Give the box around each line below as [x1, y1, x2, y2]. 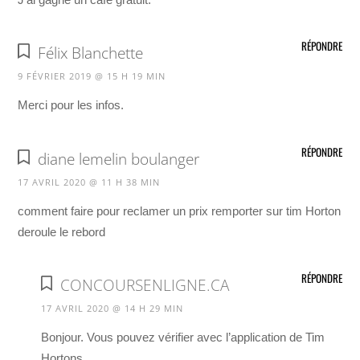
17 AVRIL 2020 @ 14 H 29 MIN [40, 301, 183, 314]
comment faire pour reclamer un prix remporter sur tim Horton [18, 203, 342, 218]
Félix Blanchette [37, 43, 143, 64]
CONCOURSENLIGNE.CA [59, 274, 229, 296]
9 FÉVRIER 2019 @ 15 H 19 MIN [18, 70, 166, 83]
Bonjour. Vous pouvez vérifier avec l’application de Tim [40, 329, 325, 344]
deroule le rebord [18, 224, 106, 239]
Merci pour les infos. [18, 98, 125, 112]
